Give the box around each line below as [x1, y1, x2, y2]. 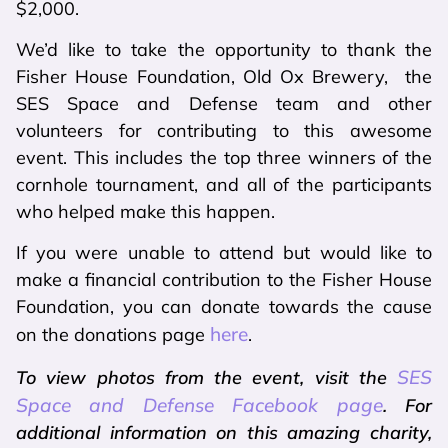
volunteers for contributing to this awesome [16, 118, 432, 142]
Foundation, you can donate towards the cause [16, 295, 432, 319]
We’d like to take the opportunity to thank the [16, 37, 432, 61]
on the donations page [16, 323, 210, 347]
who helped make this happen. [16, 199, 275, 223]
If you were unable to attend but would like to [16, 241, 432, 265]
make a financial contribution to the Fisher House [16, 268, 432, 292]
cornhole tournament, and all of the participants [16, 172, 432, 196]
